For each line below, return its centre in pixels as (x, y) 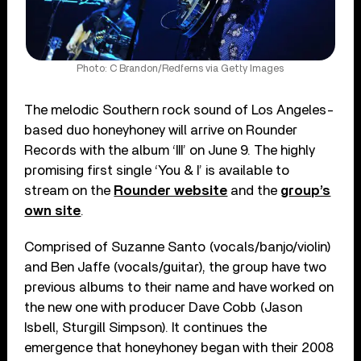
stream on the (69, 190)
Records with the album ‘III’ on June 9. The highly (170, 150)
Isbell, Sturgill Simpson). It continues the (146, 327)
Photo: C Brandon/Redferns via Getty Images (180, 68)
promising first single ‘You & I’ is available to (157, 170)
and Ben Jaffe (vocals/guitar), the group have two (176, 267)
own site (53, 210)
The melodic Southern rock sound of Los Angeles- (180, 110)
